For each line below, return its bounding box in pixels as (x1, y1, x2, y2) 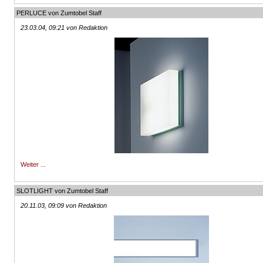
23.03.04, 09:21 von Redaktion (21, 24, 108, 31)
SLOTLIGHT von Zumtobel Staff (16, 187, 109, 194)
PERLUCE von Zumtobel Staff (16, 9, 102, 16)
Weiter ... (21, 161, 46, 168)
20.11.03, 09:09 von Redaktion (21, 202, 107, 209)
